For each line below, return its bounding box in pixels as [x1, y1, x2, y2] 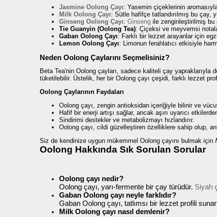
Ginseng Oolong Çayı [59, 17, 124, 25]
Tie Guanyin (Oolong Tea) [59, 25, 136, 32]
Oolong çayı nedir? [59, 174, 124, 183]
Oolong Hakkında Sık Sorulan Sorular [40, 144, 206, 155]
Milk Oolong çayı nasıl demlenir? [59, 207, 170, 216]
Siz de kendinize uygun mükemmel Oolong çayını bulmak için [40, 137, 215, 144]
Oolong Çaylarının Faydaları [40, 88, 124, 96]
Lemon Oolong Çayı [59, 39, 119, 47]
